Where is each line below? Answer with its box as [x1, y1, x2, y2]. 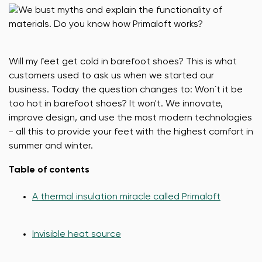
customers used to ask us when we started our [9, 71, 214, 81]
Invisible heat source [32, 230, 121, 239]
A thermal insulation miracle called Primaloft [32, 192, 220, 202]
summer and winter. [9, 142, 93, 151]
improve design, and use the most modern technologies [9, 113, 252, 123]
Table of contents [9, 166, 89, 175]
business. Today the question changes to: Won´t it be [9, 85, 243, 95]
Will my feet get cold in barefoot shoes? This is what [9, 57, 237, 67]
